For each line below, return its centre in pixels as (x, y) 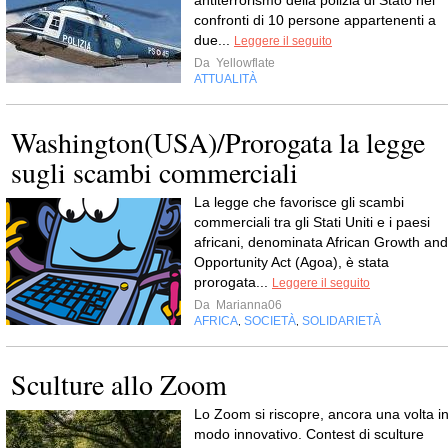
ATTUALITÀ (225, 79)
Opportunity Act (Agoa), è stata (291, 262)
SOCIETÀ (270, 321)
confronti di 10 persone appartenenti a (315, 20)
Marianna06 (247, 305)
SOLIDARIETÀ (341, 321)
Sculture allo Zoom (119, 384)
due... (214, 40)
